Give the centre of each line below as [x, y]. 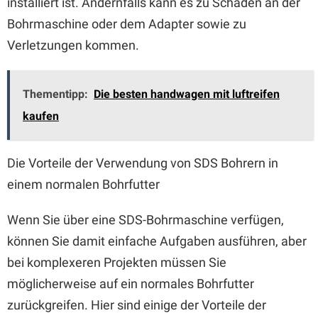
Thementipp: [55, 94]
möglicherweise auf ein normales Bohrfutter [131, 284]
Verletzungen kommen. [73, 45]
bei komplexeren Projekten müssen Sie [117, 262]
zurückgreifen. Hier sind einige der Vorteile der [137, 305]
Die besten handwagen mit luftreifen [187, 94]
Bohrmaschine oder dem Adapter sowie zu [127, 24]
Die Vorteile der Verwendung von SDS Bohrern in [143, 163]
